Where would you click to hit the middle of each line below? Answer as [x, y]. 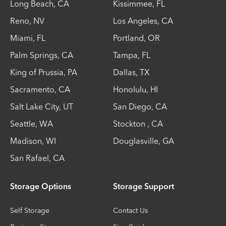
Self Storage [30, 210]
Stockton [130, 124]
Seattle [23, 124]
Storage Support [144, 187]
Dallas [124, 72]
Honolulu [130, 89]
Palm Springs [34, 55]
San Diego [132, 106]
